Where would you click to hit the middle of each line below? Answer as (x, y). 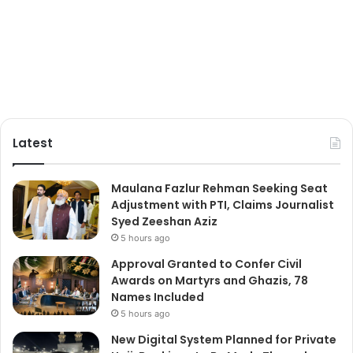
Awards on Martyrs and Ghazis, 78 (210, 281)
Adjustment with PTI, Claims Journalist (223, 205)
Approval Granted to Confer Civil (206, 264)
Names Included (158, 297)
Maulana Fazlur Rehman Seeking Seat (219, 189)
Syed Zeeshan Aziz (164, 222)
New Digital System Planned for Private (224, 340)
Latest (33, 143)
